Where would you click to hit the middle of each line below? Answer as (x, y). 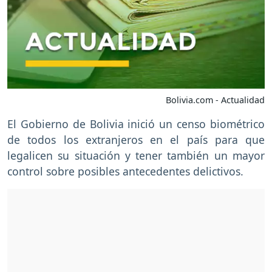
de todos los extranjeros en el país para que (136, 140)
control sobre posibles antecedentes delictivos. (125, 172)
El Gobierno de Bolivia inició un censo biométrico (136, 124)
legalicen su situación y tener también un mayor (136, 156)
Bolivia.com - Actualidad (215, 100)
